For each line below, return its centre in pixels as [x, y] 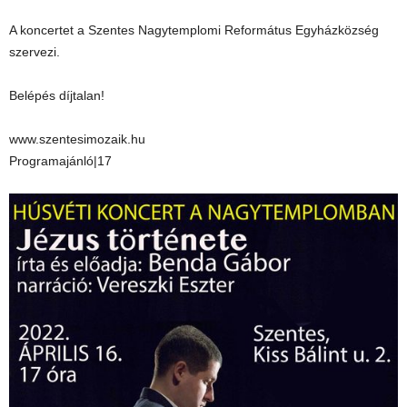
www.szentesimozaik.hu [77, 139]
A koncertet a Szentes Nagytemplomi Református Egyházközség [194, 30]
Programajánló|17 [60, 161]
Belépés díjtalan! [57, 95]
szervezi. [35, 52]
